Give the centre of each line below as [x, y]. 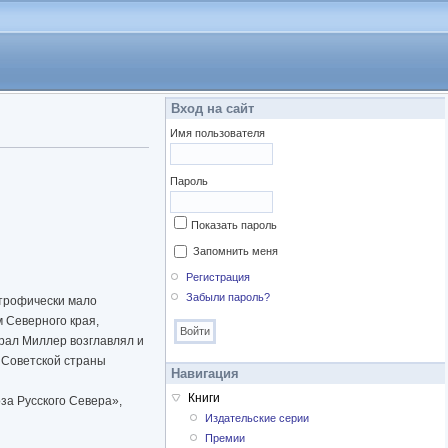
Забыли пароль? [228, 297]
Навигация [205, 374]
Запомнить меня [235, 251]
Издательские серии [257, 418]
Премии [225, 438]
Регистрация [218, 277]
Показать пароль [234, 225]
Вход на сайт [212, 108]
